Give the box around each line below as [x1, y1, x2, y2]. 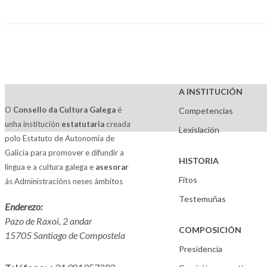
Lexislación [179, 125, 220, 135]
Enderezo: [5, 201, 42, 212]
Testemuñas [179, 194, 226, 204]
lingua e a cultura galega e [5, 162, 95, 172]
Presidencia [179, 244, 223, 254]
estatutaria [61, 119, 104, 129]
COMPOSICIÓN [179, 225, 242, 235]
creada [104, 119, 131, 129]
